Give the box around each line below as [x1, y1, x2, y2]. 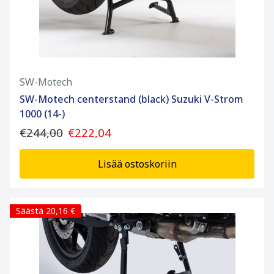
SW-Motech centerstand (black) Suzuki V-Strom [20, 92, 243, 106]
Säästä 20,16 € [16, 205, 75, 217]
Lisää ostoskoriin [97, 157, 177, 171]
